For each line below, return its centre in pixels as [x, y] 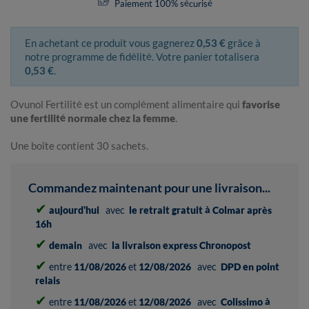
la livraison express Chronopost [181, 246]
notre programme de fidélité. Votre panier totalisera [142, 57]
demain [66, 246]
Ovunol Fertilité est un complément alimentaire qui [126, 104]
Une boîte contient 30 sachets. [79, 146]
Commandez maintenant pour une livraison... [153, 188]
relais [48, 281]
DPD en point [250, 267]
